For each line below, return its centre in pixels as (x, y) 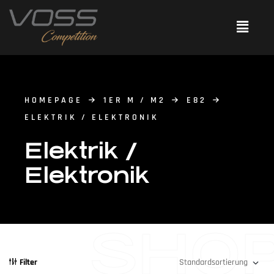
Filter (28, 263)
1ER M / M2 (135, 100)
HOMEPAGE (54, 100)
